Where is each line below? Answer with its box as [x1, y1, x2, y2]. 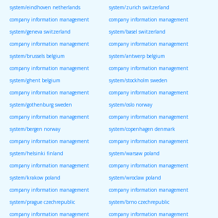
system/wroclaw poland [109, 174, 161, 182]
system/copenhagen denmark [109, 126, 175, 133]
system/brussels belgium [10, 53, 65, 60]
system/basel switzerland [109, 28, 165, 36]
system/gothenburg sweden [10, 101, 72, 109]
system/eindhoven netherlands [10, 4, 80, 11]
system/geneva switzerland [10, 28, 71, 36]
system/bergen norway [10, 126, 60, 133]
